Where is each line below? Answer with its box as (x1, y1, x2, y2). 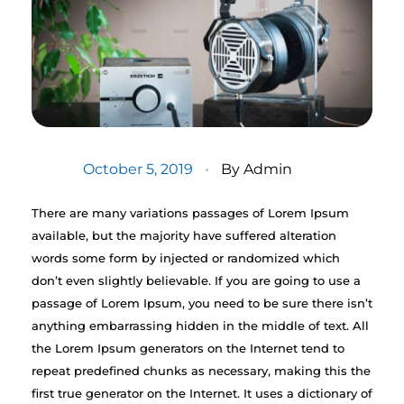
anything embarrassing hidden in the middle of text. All (32, 317, 369, 333)
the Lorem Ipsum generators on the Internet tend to (32, 340, 344, 355)
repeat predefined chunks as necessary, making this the (32, 363, 371, 378)
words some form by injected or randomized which (32, 250, 340, 265)
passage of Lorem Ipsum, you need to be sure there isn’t (32, 295, 372, 310)
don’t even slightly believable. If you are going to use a (32, 272, 361, 288)
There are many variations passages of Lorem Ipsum (32, 205, 349, 220)
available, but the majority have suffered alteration (32, 227, 336, 243)
